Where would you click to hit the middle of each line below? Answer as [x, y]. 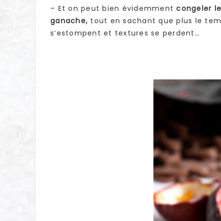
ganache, [69, 21]
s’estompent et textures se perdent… [125, 33]
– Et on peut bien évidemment [113, 9]
